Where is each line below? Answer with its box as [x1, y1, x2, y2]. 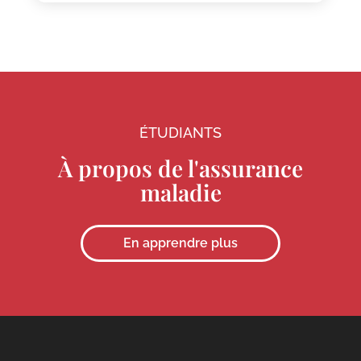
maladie [139, 177, 222, 208]
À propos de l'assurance [58, 153, 303, 184]
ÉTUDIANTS [139, 124, 222, 142]
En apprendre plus [123, 235, 238, 251]
